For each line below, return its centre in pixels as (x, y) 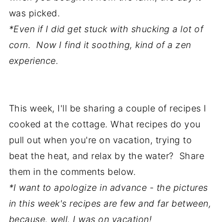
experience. (34, 61)
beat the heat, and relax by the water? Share (107, 156)
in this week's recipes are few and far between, (110, 203)
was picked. (34, 13)
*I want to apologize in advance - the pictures (108, 188)
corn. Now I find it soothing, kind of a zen (100, 45)
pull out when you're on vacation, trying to (100, 140)
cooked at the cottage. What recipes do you (105, 124)
